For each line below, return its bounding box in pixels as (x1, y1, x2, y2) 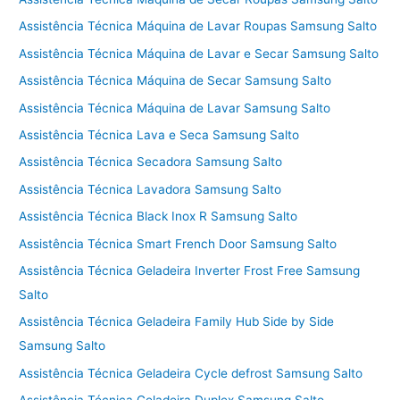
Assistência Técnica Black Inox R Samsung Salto (19, 209, 298, 224)
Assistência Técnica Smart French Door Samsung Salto (19, 236, 337, 251)
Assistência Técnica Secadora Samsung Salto (19, 154, 283, 170)
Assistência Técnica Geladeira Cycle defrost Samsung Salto (19, 365, 363, 380)
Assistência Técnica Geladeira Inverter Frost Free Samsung (19, 262, 361, 278)
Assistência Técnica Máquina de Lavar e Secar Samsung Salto (19, 46, 379, 61)
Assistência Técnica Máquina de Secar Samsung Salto (19, 73, 332, 88)
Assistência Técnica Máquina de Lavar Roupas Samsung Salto (19, 19, 378, 34)
